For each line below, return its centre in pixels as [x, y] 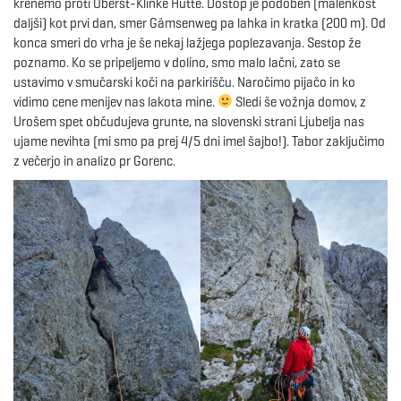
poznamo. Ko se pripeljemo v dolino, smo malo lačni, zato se [177, 62]
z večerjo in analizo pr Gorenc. [94, 161]
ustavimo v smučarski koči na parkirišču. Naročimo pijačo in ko [184, 82]
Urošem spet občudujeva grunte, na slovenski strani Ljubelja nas [189, 121]
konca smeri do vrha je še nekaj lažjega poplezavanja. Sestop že [187, 43]
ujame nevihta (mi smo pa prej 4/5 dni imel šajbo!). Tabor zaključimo [199, 141]
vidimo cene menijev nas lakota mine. [115, 102]
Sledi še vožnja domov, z [300, 102]
